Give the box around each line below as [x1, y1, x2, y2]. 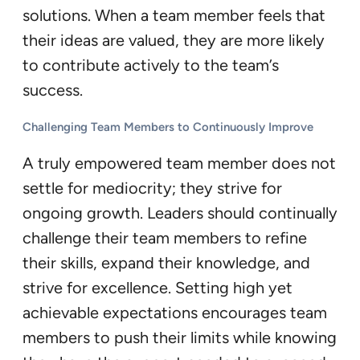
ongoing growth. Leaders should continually [22, 202, 337, 223]
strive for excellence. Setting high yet [22, 277, 292, 297]
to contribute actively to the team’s [22, 55, 279, 75]
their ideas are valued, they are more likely [22, 30, 325, 50]
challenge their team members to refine [22, 227, 307, 247]
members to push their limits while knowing [22, 327, 337, 347]
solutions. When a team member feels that [22, 5, 325, 25]
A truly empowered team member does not [22, 153, 336, 173]
